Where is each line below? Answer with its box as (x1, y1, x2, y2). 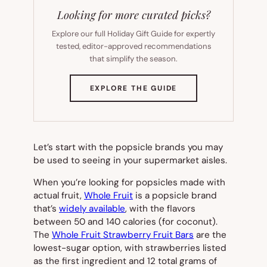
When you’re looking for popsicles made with (33, 176, 225, 188)
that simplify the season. (89, 53, 178, 64)
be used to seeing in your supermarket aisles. (33, 154, 227, 166)
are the (194, 228, 226, 241)
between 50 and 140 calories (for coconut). (33, 215, 218, 228)
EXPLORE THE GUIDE (89, 83, 178, 93)
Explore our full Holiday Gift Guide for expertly (52, 28, 215, 39)
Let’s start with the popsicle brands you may (33, 141, 223, 153)
